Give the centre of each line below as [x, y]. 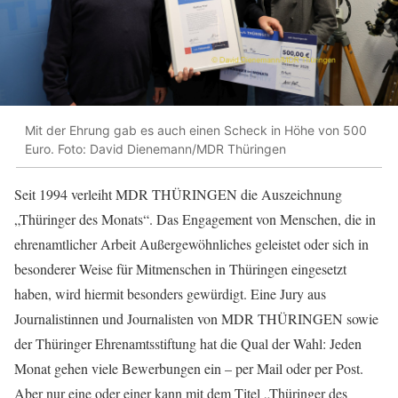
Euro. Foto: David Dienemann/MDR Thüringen [155, 148]
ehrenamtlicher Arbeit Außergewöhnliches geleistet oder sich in [191, 244]
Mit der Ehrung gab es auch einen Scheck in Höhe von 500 [196, 130]
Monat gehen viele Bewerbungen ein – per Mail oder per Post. [189, 369]
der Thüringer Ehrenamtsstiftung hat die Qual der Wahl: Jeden [188, 344]
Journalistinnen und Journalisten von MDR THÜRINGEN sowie [196, 319]
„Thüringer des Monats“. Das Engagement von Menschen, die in [195, 219]
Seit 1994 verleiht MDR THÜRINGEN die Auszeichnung [178, 195]
